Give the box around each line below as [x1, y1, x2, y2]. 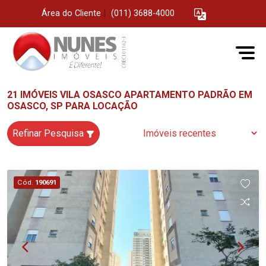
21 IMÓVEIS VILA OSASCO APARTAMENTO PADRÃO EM [7, 89, 252, 100]
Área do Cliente [42, 8, 101, 19]
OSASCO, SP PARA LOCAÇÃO [7, 100, 138, 112]
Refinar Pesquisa [12, 128, 86, 139]
